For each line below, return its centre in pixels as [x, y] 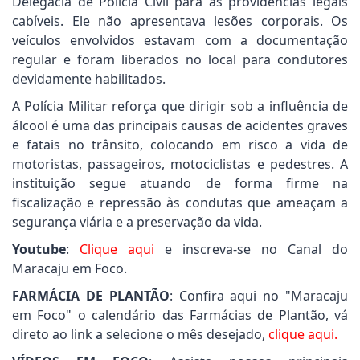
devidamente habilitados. [89, 79]
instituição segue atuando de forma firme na [180, 184]
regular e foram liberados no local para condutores [180, 60]
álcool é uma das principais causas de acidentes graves [180, 126]
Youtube [39, 250]
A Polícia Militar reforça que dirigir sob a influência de [180, 106]
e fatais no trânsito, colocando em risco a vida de [180, 145]
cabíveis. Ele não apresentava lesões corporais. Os [180, 21]
